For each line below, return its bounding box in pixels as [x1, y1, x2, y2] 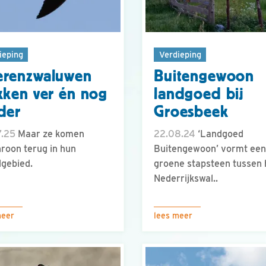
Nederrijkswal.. [154, 173, 218, 185]
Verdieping [159, 49, 201, 59]
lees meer [154, 211, 192, 220]
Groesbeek [154, 103, 229, 121]
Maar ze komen [15, 128, 84, 140]
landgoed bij [154, 85, 244, 103]
